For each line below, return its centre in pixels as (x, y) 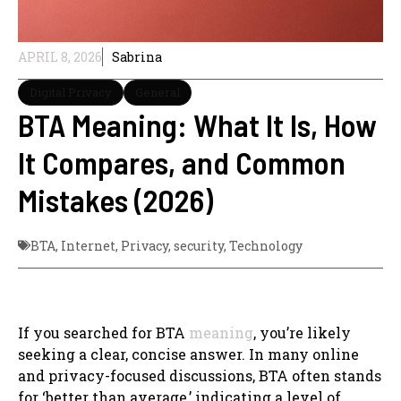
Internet (88, 245)
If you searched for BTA (103, 332)
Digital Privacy (71, 92)
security (199, 245)
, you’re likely (302, 332)
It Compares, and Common (182, 162)
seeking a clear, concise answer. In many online (188, 354)
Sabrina (137, 56)
